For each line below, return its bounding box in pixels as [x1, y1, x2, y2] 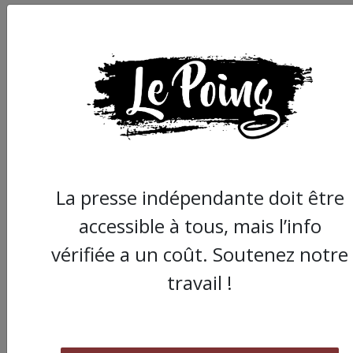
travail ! [167, 269, 232, 295]
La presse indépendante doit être [55, 184, 344, 210]
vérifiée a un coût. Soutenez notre [51, 240, 348, 267]
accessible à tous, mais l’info [78, 212, 321, 239]
